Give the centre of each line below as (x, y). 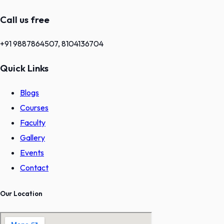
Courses (34, 107)
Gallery (32, 137)
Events (32, 152)
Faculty (33, 122)
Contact (34, 167)
